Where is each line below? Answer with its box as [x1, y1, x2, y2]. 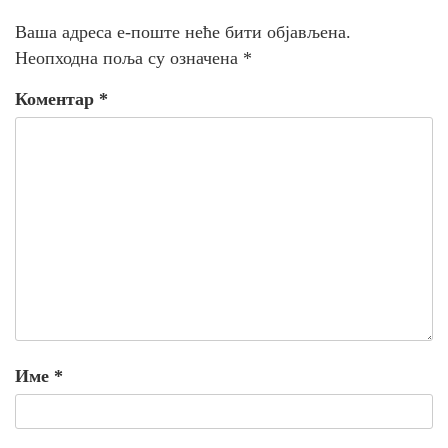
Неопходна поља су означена [15, 48, 243, 69]
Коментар [15, 89, 99, 110]
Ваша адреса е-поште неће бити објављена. [15, 22, 351, 43]
